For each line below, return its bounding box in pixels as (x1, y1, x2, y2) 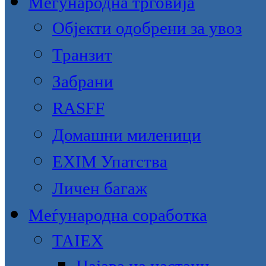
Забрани (52, 72, 113, 91)
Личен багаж (52, 179, 147, 198)
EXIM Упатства (52, 152, 167, 171)
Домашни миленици (52, 125, 201, 144)
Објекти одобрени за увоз (52, 18, 242, 37)
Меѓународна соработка (28, 205, 207, 224)
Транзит (52, 45, 112, 64)
